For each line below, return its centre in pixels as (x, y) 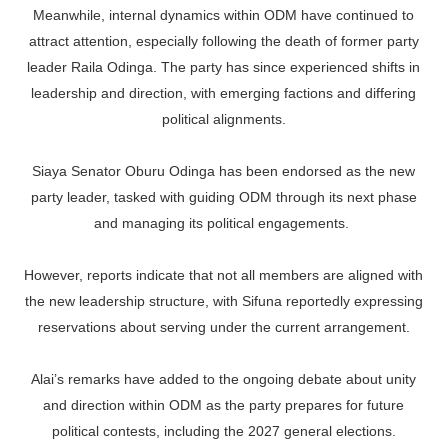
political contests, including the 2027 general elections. (223, 431)
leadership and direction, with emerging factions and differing (224, 93)
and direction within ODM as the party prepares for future (224, 405)
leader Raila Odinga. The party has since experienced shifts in (224, 67)
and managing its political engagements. (224, 223)
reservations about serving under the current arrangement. (223, 327)
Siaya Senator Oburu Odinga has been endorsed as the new (224, 171)
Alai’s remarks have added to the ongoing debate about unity (224, 379)
